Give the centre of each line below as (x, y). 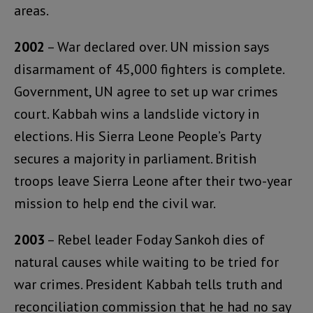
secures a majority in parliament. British (135, 158)
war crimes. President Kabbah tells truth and (148, 284)
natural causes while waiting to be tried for (146, 262)
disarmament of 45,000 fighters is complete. (149, 69)
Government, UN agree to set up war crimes (146, 91)
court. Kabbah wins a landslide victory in (137, 114)
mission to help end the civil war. (115, 203)
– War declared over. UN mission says (157, 46)
